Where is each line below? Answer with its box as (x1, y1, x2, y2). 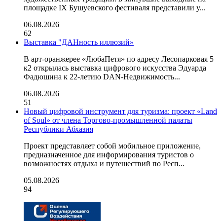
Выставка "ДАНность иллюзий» (24, 38, 134, 46)
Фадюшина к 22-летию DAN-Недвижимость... (24, 73, 180, 81)
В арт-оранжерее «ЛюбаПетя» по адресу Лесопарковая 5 (24, 55, 214, 63)
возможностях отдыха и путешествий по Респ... (24, 159, 184, 168)
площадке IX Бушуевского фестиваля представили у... (24, 3, 205, 12)
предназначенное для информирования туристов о (24, 150, 194, 159)
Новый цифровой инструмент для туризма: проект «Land (24, 107, 217, 115)
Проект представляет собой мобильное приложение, (24, 142, 201, 150)
